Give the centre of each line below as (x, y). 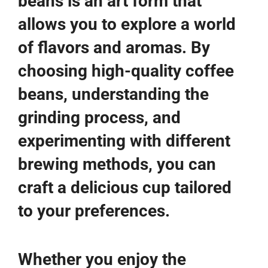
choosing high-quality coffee (126, 71)
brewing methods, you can (117, 164)
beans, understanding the (113, 94)
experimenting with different (124, 141)
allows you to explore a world (127, 24)
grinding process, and (99, 117)
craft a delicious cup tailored (125, 187)
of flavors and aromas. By (114, 47)
